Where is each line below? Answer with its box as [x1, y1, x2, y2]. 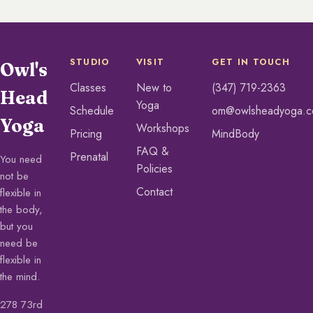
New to [136, 80, 172, 96]
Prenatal [70, 149, 108, 166]
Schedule [70, 103, 114, 119]
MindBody [212, 126, 259, 143]
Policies [136, 161, 173, 177]
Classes [70, 80, 106, 96]
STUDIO [70, 56, 110, 69]
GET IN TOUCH [212, 56, 290, 69]
